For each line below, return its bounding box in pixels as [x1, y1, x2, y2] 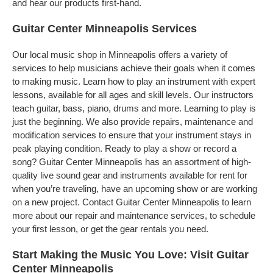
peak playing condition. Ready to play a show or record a [12, 143, 236, 154]
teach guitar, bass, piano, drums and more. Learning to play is [12, 103, 256, 113]
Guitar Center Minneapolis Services [12, 23, 197, 35]
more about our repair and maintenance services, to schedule [12, 210, 255, 221]
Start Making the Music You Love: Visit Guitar [12, 249, 249, 261]
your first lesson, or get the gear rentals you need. [12, 224, 208, 234]
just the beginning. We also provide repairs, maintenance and [12, 116, 253, 127]
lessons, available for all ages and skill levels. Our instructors [12, 90, 253, 100]
